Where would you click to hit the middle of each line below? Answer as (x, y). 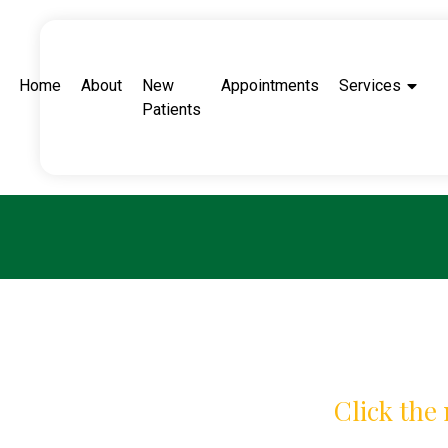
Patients (172, 109)
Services (370, 85)
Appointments (270, 85)
